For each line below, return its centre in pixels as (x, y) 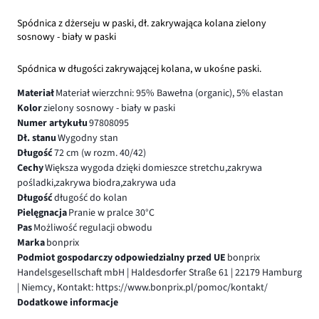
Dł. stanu (37, 138)
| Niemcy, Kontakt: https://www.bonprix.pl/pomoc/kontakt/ (142, 287)
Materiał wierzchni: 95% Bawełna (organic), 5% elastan (169, 93)
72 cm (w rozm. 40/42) (100, 153)
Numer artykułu (52, 123)
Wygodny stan (88, 138)
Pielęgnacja (42, 213)
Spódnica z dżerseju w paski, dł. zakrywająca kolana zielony (142, 23)
